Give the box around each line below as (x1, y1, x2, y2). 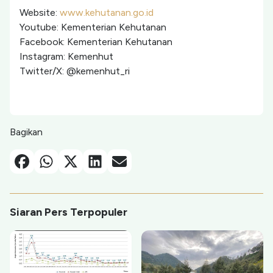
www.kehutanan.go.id (60, 7, 154, 18)
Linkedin (87, 155, 122, 166)
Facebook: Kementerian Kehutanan (19, 36, 172, 48)
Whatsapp (38, 155, 83, 166)
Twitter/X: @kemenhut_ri (19, 65, 130, 77)
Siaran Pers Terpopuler (10, 205, 127, 219)
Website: (19, 7, 60, 18)
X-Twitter (63, 155, 106, 166)
